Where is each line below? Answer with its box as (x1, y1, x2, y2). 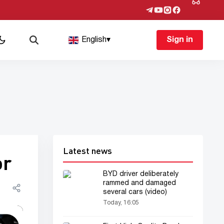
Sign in (166, 36, 193, 43)
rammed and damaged (103, 180, 176, 186)
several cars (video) (103, 189, 167, 195)
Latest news (63, 145, 112, 156)
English (81, 36, 107, 43)
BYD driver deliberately (103, 171, 178, 177)
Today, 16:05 (103, 200, 139, 205)
